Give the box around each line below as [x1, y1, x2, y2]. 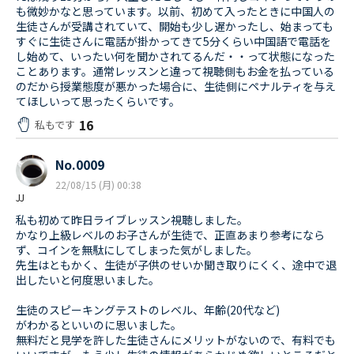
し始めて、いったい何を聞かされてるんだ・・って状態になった [16, 48, 335, 65]
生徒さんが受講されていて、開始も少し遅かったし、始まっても [16, 18, 333, 35]
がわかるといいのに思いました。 [16, 317, 182, 333]
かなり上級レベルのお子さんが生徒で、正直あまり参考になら [16, 227, 325, 243]
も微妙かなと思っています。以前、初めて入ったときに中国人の [16, 3, 335, 20]
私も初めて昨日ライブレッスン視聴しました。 [16, 212, 248, 228]
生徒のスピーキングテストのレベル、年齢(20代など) [16, 302, 280, 318]
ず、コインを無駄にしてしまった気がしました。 [16, 242, 258, 258]
